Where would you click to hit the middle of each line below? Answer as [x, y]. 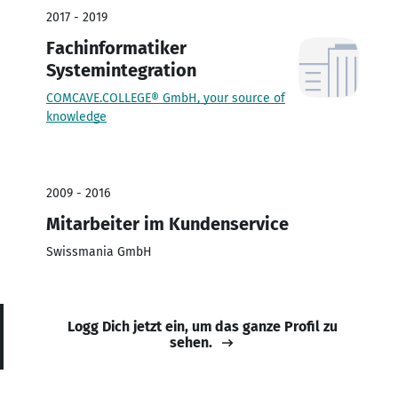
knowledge [76, 116]
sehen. [191, 342]
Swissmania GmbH [99, 251]
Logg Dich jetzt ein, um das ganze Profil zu [203, 326]
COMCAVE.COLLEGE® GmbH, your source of [166, 98]
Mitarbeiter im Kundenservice [167, 223]
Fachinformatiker [116, 48]
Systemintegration [121, 70]
